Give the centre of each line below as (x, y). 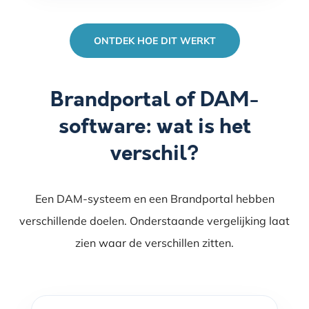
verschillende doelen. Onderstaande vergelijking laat (154, 220)
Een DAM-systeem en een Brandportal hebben (154, 198)
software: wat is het (154, 126)
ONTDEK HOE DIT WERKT (154, 40)
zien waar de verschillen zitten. (154, 242)
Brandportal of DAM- (154, 99)
